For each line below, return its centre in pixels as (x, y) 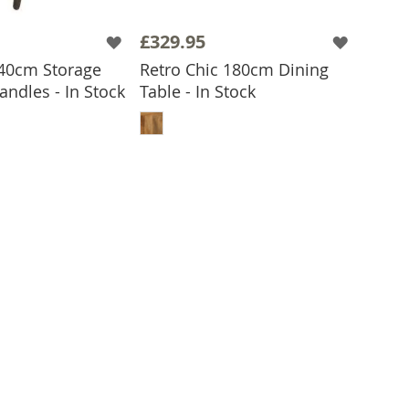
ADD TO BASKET (258, 105)
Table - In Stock (198, 91)
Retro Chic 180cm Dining (234, 69)
